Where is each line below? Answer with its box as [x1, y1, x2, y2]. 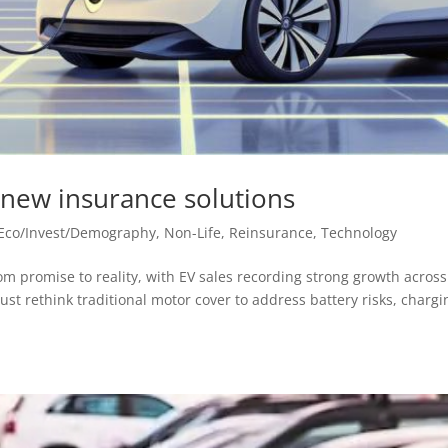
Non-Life [164, 223, 222, 243]
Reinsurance [229, 223, 314, 243]
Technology [321, 223, 398, 243]
